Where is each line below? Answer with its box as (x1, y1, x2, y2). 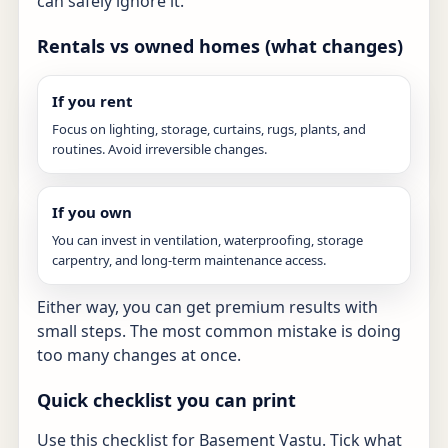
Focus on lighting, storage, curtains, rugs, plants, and (52, 119, 366, 138)
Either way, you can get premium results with (37, 295, 378, 318)
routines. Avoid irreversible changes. (52, 139, 267, 158)
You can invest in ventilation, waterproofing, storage (52, 230, 363, 249)
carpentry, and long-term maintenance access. (52, 250, 326, 269)
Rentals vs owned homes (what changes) (37, 33, 403, 58)
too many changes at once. (37, 343, 241, 366)
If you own (52, 201, 132, 222)
